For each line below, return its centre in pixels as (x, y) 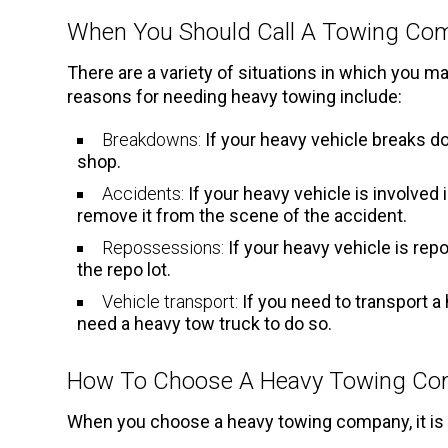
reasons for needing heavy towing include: (235, 96)
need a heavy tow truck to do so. (205, 323)
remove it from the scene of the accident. (242, 215)
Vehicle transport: (170, 301)
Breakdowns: (152, 139)
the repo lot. (124, 269)
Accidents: (143, 193)
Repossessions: (163, 247)
